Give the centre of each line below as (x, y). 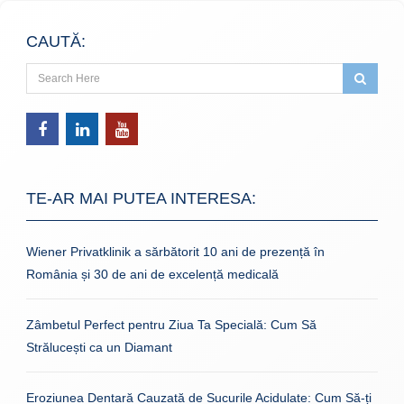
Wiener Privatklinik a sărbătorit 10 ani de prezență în (175, 251)
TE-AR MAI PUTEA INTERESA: (141, 198)
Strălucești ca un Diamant (99, 347)
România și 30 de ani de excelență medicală (152, 274)
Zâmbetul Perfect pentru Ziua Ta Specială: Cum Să (171, 324)
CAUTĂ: (56, 41)
